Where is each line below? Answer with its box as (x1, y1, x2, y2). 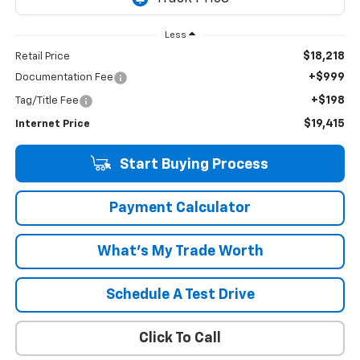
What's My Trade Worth (96, 244, 264, 260)
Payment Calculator (109, 201, 251, 216)
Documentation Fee (14, 72, 113, 84)
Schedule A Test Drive (105, 288, 255, 303)
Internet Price (14, 119, 90, 130)
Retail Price (14, 51, 70, 63)
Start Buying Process (116, 157, 268, 173)
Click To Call (139, 331, 221, 346)
